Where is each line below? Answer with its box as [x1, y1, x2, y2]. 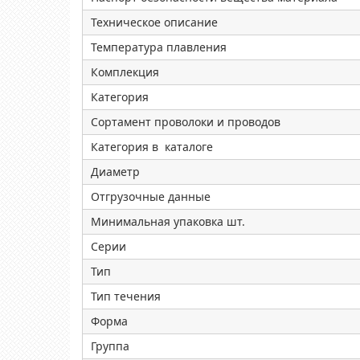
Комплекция [91, 64, 159, 80]
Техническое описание [91, 14, 218, 30]
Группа [91, 338, 129, 354]
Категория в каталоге [91, 139, 213, 154]
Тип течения [91, 288, 161, 304]
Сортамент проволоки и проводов [91, 114, 280, 129]
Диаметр [91, 164, 140, 179]
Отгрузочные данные [91, 189, 211, 204]
